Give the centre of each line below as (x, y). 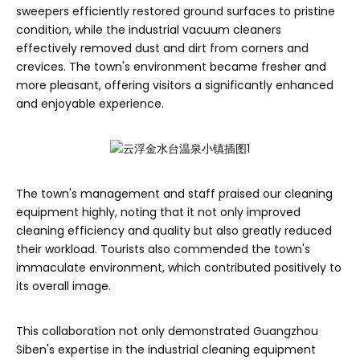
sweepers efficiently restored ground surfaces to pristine (176, 11)
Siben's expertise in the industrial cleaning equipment (166, 349)
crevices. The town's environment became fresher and (171, 66)
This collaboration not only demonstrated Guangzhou (167, 331)
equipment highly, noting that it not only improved (158, 212)
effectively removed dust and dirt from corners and (162, 48)
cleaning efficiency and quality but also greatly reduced (174, 230)
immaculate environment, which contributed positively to (179, 267)
